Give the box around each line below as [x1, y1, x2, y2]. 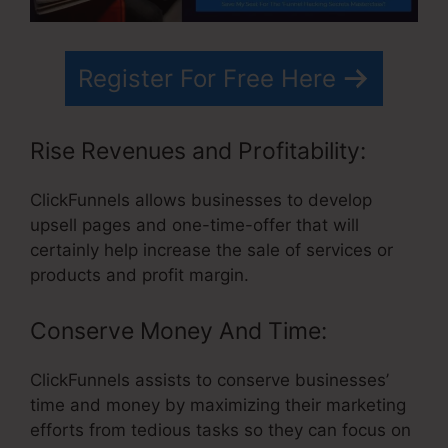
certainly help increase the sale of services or [30, 240, 393, 261]
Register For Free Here [78, 63, 336, 93]
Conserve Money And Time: [30, 316, 327, 345]
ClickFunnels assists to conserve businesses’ [30, 369, 389, 390]
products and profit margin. [30, 265, 249, 286]
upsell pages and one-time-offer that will [30, 215, 359, 236]
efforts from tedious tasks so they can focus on [30, 419, 411, 440]
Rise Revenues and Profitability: [30, 137, 366, 166]
